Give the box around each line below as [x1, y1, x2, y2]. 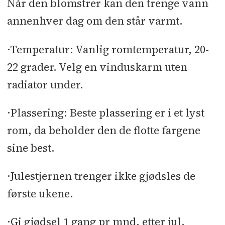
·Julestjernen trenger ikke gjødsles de [7, 168, 195, 183]
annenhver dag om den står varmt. [7, 14, 183, 29]
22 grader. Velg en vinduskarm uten [7, 59, 187, 74]
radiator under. [7, 77, 83, 92]
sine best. [7, 140, 55, 155]
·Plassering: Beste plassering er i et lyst [7, 105, 204, 120]
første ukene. [7, 186, 73, 201]
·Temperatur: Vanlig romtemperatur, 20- [7, 42, 209, 57]
